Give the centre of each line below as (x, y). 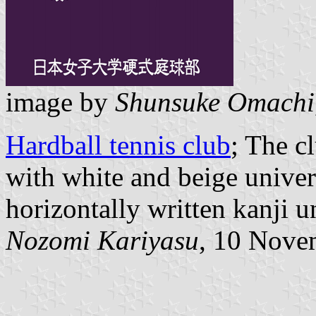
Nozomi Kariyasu (102, 241)
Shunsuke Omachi (215, 102)
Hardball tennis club (118, 145)
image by (60, 102)
